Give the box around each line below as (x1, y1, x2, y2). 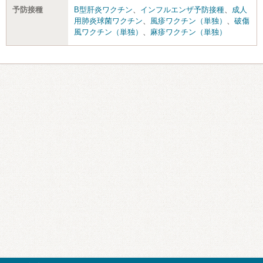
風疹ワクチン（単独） (150, 16, 227, 25)
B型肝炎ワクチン (74, 5, 133, 14)
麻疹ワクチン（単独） (150, 27, 227, 36)
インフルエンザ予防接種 (140, 5, 224, 14)
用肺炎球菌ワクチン (74, 16, 143, 25)
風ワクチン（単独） (74, 27, 143, 36)
